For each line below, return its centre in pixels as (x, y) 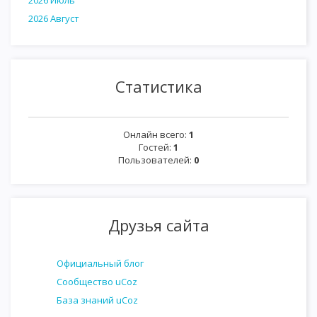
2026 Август (54, 18)
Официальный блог (100, 263)
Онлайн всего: (156, 134)
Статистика (158, 86)
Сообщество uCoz (97, 282)
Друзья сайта (158, 225)
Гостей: (156, 147)
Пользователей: (156, 160)
